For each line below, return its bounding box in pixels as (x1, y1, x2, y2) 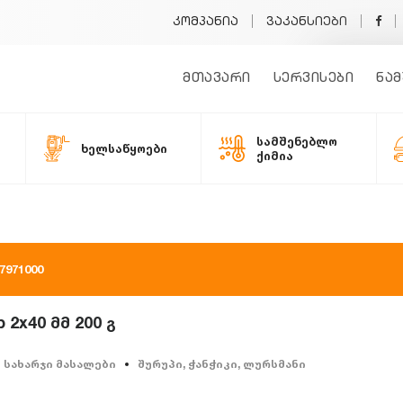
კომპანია (173, 17, 238, 29)
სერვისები (273, 72, 354, 85)
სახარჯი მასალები (4, 357, 116, 371)
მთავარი (183, 72, 251, 85)
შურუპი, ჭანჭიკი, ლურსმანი (138, 357, 306, 371)
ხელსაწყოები (81, 141, 167, 156)
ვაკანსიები (266, 17, 347, 29)
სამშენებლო (256, 134, 337, 148)
